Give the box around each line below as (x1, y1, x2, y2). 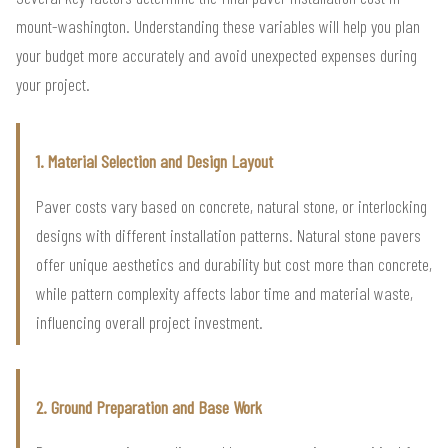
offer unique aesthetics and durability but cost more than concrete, (36, 252, 432, 275)
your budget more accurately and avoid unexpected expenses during (16, 43, 417, 66)
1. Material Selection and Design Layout (36, 149, 273, 172)
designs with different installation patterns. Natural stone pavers (36, 223, 421, 246)
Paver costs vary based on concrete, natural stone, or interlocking (36, 194, 427, 217)
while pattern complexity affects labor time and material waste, (36, 281, 413, 304)
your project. (16, 72, 90, 95)
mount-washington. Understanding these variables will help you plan (16, 14, 420, 37)
